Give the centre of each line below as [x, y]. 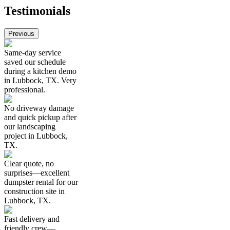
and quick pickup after [40, 117]
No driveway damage [39, 108]
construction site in [34, 191]
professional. [25, 89]
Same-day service [33, 52]
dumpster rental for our [41, 182]
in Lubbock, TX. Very [40, 80]
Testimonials [37, 11]
